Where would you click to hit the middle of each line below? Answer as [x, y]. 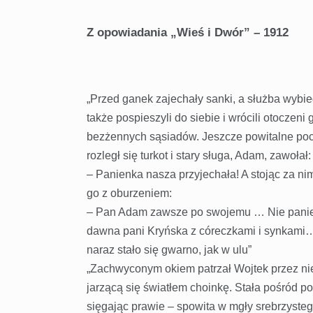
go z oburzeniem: [129, 194]
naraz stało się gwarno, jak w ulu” [169, 250]
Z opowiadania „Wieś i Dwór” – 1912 [187, 33]
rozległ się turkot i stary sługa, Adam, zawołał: [198, 156]
